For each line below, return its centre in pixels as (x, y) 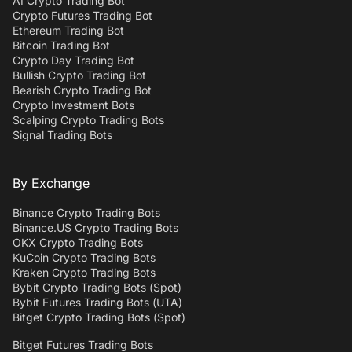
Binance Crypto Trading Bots (86, 212)
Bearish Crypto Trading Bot (82, 90)
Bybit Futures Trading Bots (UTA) (97, 302)
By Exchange (51, 183)
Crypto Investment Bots (73, 104)
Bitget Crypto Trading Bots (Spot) (99, 317)
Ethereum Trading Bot (68, 30)
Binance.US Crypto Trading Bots (95, 227)
